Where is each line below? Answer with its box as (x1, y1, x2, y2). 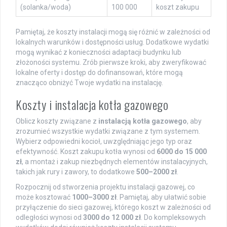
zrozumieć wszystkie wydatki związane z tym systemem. (16, 127, 200, 136)
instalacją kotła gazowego (98, 117, 187, 126)
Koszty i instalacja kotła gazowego (16, 95, 168, 114)
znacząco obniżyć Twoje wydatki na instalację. (16, 79, 163, 87)
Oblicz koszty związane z (16, 117, 98, 126)
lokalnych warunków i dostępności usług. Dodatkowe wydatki (16, 38, 209, 47)
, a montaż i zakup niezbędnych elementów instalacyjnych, (22, 158, 208, 166)
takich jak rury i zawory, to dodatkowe (16, 168, 136, 176)
